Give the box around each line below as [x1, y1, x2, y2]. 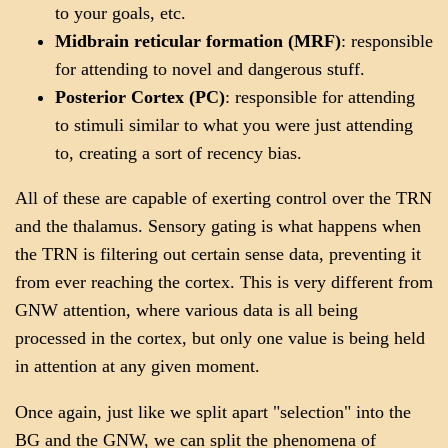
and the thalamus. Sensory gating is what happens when [15, 216, 421, 237]
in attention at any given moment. [15, 356, 260, 377]
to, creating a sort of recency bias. [55, 142, 302, 163]
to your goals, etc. [55, 2, 186, 23]
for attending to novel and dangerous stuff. [55, 58, 365, 79]
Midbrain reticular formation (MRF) [55, 30, 341, 51]
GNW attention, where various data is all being [15, 300, 358, 321]
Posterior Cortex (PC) [55, 86, 225, 107]
